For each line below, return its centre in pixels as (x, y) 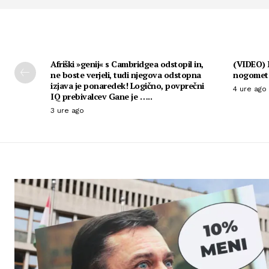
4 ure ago (250, 89)
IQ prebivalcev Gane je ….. (101, 96)
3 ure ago (67, 110)
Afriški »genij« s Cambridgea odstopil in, (127, 64)
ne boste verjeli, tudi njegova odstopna (126, 74)
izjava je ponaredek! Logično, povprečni (127, 85)
